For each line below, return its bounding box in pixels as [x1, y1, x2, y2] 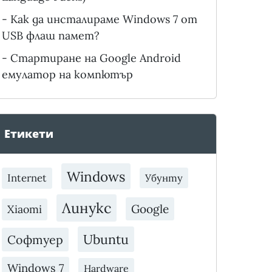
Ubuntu [83, 231, 129, 248]
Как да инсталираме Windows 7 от [10, 12, 197, 27]
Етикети [4, 126, 53, 141]
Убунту [144, 171, 183, 185]
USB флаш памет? [1, 29, 100, 43]
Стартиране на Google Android [10, 51, 181, 66]
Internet [7, 171, 47, 185]
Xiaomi [7, 202, 42, 217]
